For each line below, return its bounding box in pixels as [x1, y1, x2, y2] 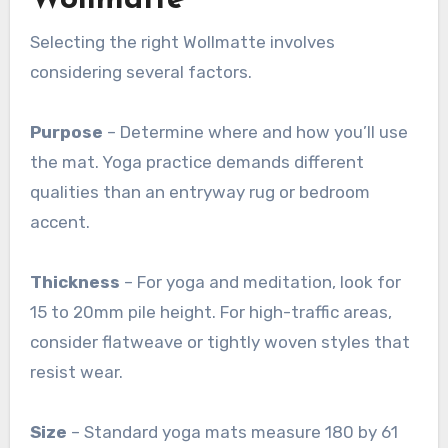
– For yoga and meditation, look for [119, 272, 401, 293]
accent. [29, 212, 90, 233]
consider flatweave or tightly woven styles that [29, 332, 410, 353]
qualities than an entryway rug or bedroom [29, 182, 370, 203]
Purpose [29, 122, 103, 143]
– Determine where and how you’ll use [102, 122, 408, 143]
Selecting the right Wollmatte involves [29, 32, 335, 53]
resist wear [29, 362, 119, 383]
